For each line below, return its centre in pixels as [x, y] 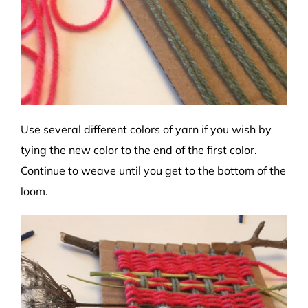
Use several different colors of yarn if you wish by [146, 129]
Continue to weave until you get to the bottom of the [153, 170]
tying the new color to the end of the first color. [139, 150]
